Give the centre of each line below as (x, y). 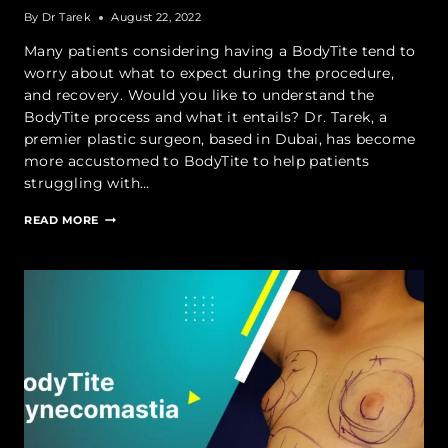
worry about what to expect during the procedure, (209, 73)
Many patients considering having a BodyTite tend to (220, 51)
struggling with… (87, 183)
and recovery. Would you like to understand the (199, 95)
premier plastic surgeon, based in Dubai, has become (220, 139)
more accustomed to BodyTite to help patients (197, 161)
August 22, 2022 (156, 17)
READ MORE (62, 220)
